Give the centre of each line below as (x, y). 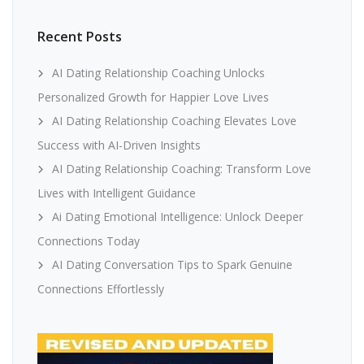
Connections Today (89, 241)
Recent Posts (80, 37)
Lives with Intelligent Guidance (117, 193)
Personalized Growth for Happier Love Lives (153, 97)
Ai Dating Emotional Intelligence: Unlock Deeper (178, 217)
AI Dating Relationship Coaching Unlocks (158, 73)
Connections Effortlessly (101, 289)
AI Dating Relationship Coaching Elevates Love (174, 121)
